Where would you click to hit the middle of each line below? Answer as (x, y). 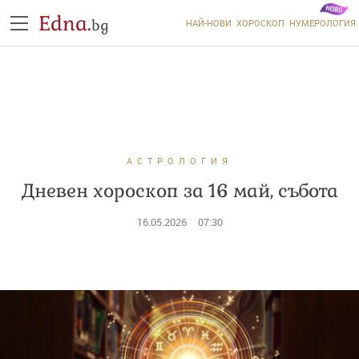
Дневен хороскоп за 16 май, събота (179, 191)
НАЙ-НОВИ (208, 23)
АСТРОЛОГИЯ (179, 161)
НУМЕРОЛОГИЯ (322, 23)
